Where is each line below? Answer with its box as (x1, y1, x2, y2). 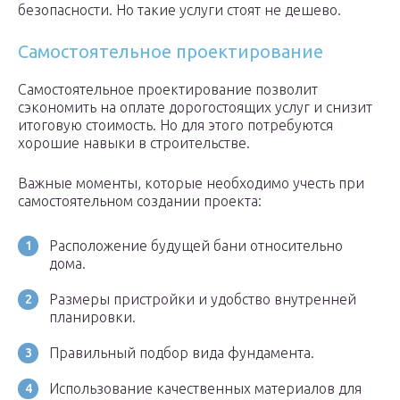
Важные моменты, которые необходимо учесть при (18, 175, 364, 192)
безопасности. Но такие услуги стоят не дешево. (18, 2, 341, 19)
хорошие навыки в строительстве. (18, 135, 250, 152)
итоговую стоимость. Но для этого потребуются (18, 117, 333, 134)
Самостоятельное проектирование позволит (18, 81, 318, 98)
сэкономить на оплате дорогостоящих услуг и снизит (18, 99, 372, 116)
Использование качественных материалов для (49, 380, 362, 397)
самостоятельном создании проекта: (18, 193, 262, 210)
